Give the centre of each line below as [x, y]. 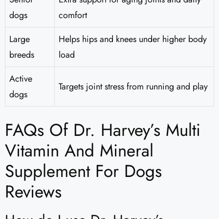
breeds [22, 55]
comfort [73, 15]
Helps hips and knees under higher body [133, 39]
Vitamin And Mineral [79, 151]
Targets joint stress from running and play [133, 87]
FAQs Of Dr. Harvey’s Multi [103, 130]
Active [21, 79]
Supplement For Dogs [83, 171]
